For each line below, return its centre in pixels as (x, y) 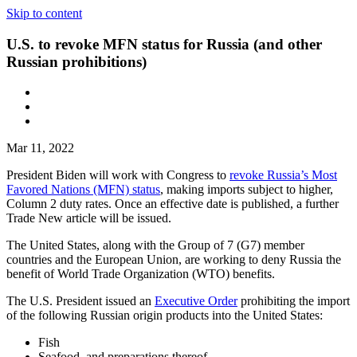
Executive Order (196, 301)
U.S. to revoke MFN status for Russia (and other (164, 44)
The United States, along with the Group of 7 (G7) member (155, 245)
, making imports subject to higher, (247, 190)
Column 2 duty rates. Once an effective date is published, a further (173, 204)
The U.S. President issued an (80, 301)
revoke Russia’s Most (283, 175)
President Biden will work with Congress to (118, 175)
